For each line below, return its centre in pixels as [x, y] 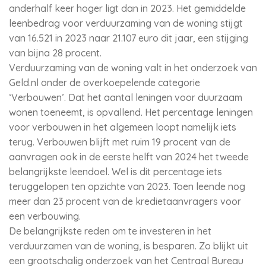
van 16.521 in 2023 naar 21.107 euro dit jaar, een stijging [129, 38]
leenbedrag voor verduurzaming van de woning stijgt [126, 23]
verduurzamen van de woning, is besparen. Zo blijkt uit [129, 246]
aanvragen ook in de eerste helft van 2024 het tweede [129, 157]
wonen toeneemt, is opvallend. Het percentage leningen [131, 112]
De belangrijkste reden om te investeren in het [110, 231]
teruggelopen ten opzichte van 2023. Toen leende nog [127, 186]
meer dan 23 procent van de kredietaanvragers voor [125, 201]
